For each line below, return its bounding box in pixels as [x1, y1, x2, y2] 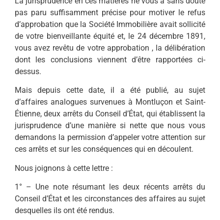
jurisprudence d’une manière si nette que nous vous [15, 121, 205, 131]
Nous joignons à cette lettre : [15, 163, 113, 173]
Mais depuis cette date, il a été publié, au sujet [15, 85, 205, 95]
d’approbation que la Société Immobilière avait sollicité [15, 20, 205, 29]
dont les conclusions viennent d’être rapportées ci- [15, 55, 205, 65]
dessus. [15, 67, 41, 77]
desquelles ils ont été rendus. [15, 206, 114, 216]
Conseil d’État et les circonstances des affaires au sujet [15, 194, 205, 204]
